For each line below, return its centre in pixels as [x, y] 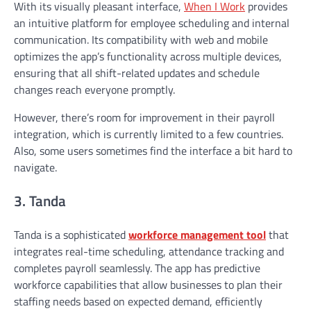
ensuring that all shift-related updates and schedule [137, 73]
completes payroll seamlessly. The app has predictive [137, 268]
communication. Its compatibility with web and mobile [141, 40]
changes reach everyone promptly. [94, 90]
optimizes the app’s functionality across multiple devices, [148, 57]
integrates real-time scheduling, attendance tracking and [149, 251]
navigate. [35, 168]
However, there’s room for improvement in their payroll [144, 118]
